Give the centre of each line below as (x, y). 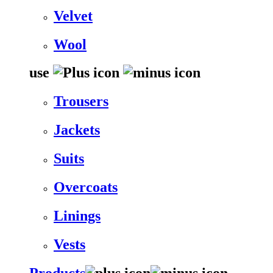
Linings (77, 215)
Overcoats (86, 187)
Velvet (73, 16)
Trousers (81, 101)
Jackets (77, 130)
